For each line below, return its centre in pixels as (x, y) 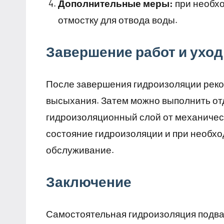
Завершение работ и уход (134, 52)
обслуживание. (80, 150)
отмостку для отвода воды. (118, 20)
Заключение (89, 182)
